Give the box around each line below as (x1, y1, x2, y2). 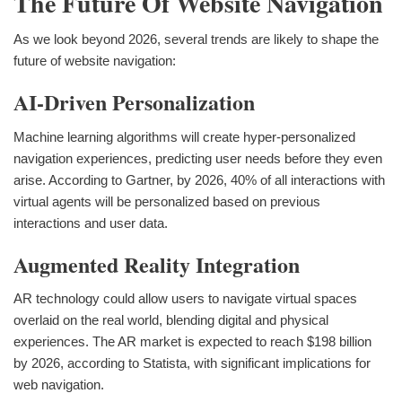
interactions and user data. (13, 214, 168, 231)
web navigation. (13, 377, 104, 393)
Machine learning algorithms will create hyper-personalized (13, 128, 355, 144)
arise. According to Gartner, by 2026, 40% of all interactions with (13, 171, 385, 188)
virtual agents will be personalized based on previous (13, 193, 320, 209)
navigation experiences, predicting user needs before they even (13, 150, 382, 166)
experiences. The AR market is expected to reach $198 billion (13, 334, 371, 350)
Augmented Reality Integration (13, 248, 300, 280)
